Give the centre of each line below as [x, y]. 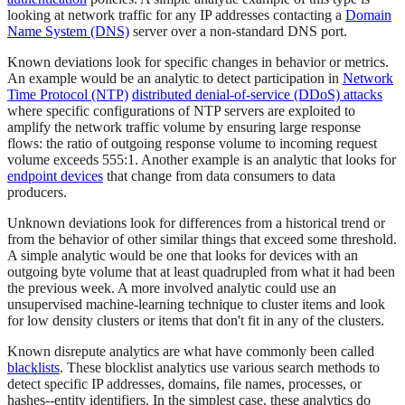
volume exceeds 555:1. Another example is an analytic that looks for [202, 160]
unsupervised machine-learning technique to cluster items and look [196, 305]
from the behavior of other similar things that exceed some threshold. [202, 240]
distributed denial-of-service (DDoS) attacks [257, 95]
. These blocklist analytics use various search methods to [220, 368]
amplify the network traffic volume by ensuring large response [184, 127]
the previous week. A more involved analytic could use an [172, 288]
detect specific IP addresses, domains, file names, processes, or [184, 384]
